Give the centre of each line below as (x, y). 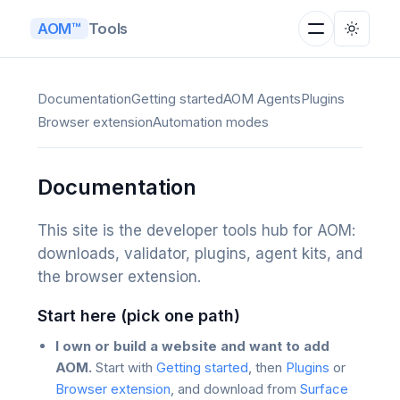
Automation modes (210, 122)
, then (267, 367)
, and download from (235, 389)
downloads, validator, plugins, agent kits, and (200, 254)
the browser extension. (119, 277)
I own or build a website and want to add (192, 346)
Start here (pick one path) (138, 316)
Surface (324, 389)
